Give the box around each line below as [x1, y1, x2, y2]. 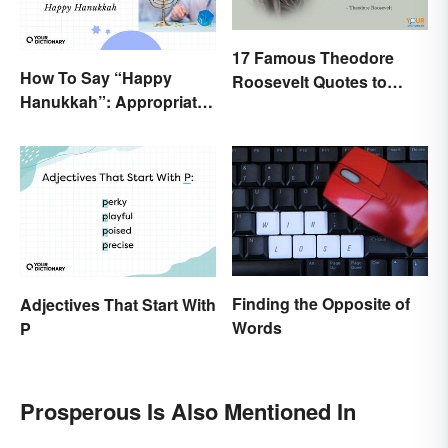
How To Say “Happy [20, 66, 172, 90]
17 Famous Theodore [232, 45, 394, 69]
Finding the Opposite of [232, 292, 410, 316]
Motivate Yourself [232, 93, 363, 117]
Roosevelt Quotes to [232, 69, 387, 93]
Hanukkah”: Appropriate [20, 90, 206, 114]
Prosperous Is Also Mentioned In [20, 394, 356, 427]
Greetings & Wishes [20, 114, 170, 138]
